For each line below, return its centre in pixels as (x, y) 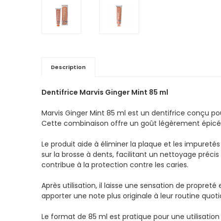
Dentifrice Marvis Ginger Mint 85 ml (105, 92)
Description (68, 67)
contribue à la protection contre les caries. (115, 165)
